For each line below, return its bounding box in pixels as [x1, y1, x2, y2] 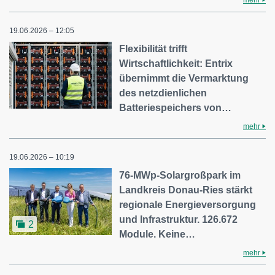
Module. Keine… [119, 228, 196, 239]
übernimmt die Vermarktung [119, 72, 249, 83]
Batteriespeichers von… [119, 102, 232, 113]
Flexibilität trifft [119, 43, 188, 54]
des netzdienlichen [119, 87, 207, 98]
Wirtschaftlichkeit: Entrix [119, 58, 233, 69]
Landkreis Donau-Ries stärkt [119, 184, 253, 195]
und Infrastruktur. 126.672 [119, 214, 238, 225]
